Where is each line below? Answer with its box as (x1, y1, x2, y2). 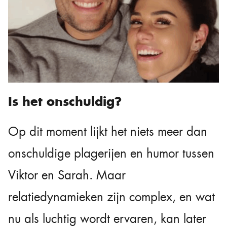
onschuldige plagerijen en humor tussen (8, 145, 214, 162)
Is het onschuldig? (8, 93, 122, 109)
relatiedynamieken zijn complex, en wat (8, 188, 215, 205)
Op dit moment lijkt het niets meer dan (8, 123, 207, 140)
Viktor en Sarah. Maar (8, 167, 126, 183)
